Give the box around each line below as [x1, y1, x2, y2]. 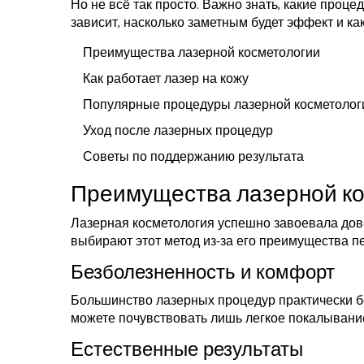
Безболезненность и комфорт [71, 258, 335, 290]
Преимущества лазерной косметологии [83, 42, 320, 65]
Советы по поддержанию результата [83, 146, 304, 169]
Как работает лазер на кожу [83, 68, 249, 91]
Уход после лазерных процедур [83, 120, 273, 143]
